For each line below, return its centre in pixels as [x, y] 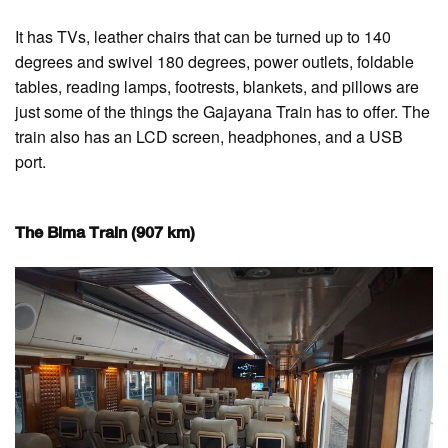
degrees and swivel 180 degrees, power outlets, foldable [214, 61]
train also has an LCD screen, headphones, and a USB [209, 136]
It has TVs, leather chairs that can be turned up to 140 [203, 36]
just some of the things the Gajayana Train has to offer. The [222, 111]
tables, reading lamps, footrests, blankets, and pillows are [217, 86]
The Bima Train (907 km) [105, 233]
